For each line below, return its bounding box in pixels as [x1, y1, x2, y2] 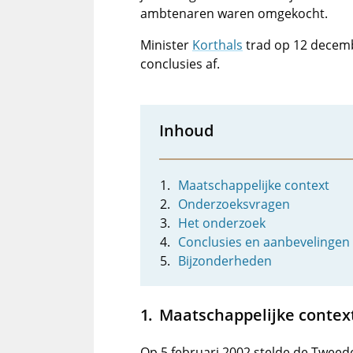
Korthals [192, 36, 243, 54]
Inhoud [159, 119, 214, 141]
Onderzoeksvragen [178, 195, 290, 213]
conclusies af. [140, 55, 220, 72]
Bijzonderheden [178, 252, 272, 269]
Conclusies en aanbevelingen [178, 233, 350, 251]
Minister [140, 36, 192, 54]
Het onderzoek [178, 214, 266, 232]
